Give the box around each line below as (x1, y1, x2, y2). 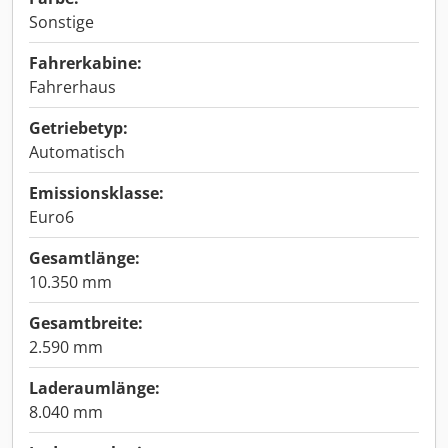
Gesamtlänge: (29, 247, 140, 269)
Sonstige (29, 11, 94, 33)
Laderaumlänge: (29, 377, 160, 399)
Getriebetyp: (29, 117, 128, 139)
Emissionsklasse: (29, 182, 164, 204)
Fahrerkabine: (29, 52, 142, 74)
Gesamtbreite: (29, 312, 143, 334)
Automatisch (29, 141, 125, 163)
